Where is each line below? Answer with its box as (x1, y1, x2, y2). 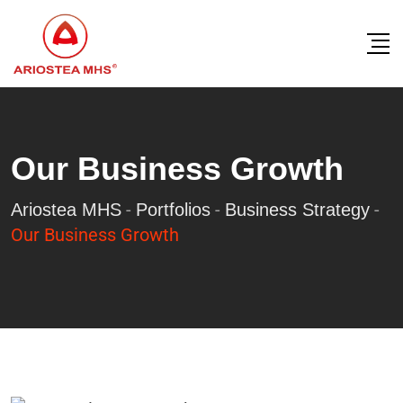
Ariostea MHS (11, 199, 121, 219)
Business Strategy (225, 199, 370, 219)
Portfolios (136, 199, 210, 219)
